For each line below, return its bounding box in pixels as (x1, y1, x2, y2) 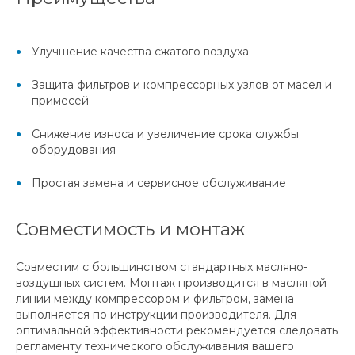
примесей (32, 94, 89, 109)
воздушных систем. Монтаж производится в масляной (16, 276, 326, 291)
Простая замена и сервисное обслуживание (32, 176, 286, 191)
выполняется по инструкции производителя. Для (16, 307, 296, 323)
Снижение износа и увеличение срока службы (32, 127, 299, 142)
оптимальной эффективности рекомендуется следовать (16, 323, 338, 338)
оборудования (32, 143, 116, 158)
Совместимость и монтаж (16, 218, 245, 241)
